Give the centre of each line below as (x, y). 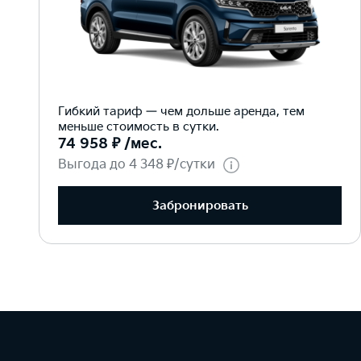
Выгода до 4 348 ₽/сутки (137, 165)
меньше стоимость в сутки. (139, 127)
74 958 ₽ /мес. (110, 144)
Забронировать (200, 205)
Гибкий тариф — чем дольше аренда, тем (181, 112)
